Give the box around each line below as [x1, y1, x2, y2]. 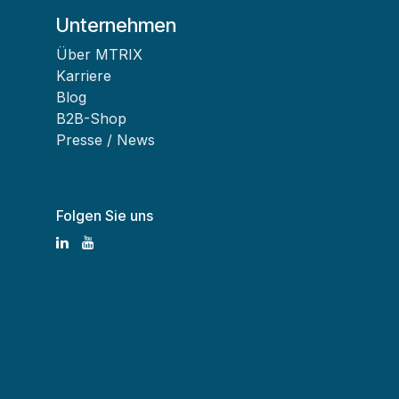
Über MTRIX [56, 45, 142, 64]
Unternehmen [56, 13, 176, 37]
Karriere [56, 67, 111, 85]
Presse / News [56, 131, 155, 150]
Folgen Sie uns [56, 207, 153, 225]
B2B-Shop [56, 110, 126, 128]
